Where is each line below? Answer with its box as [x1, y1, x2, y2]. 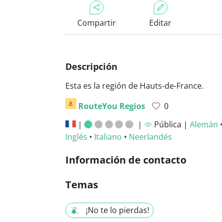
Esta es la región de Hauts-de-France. [65, 80, 204, 91]
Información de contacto [65, 153, 186, 166]
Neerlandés [129, 131, 172, 142]
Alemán [189, 119, 218, 130]
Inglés [65, 131, 87, 142]
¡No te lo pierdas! [86, 205, 149, 216]
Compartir [77, 17, 116, 28]
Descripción [65, 60, 117, 72]
